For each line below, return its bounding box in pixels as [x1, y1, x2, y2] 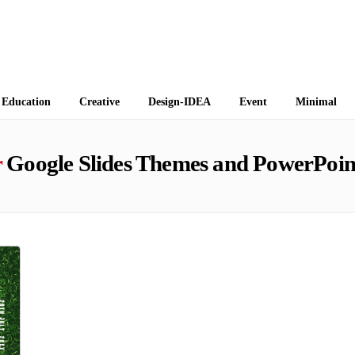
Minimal [296, 96, 337, 108]
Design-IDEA [148, 96, 211, 108]
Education [2, 96, 51, 108]
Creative [79, 96, 120, 108]
